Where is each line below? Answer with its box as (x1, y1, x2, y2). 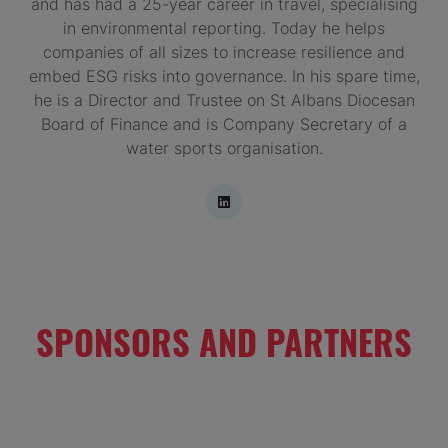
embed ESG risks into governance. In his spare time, (28, 65, 420, 88)
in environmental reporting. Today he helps (63, 17, 385, 40)
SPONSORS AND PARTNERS (36, 312, 412, 370)
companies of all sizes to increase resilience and (43, 41, 405, 64)
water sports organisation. (125, 137, 323, 160)
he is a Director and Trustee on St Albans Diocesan (33, 89, 415, 112)
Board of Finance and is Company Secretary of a (41, 113, 407, 136)
